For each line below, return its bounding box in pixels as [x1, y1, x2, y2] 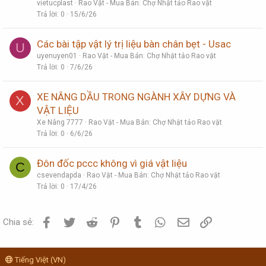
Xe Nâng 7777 [37, 118, 83, 127]
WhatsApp [167, 216, 208, 227]
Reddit [99, 216, 124, 227]
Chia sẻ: [3, 217, 34, 228]
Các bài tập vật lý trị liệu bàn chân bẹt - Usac [37, 38, 231, 50]
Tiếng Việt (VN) [13, 255, 66, 265]
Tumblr [144, 216, 172, 227]
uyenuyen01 [37, 52, 77, 61]
